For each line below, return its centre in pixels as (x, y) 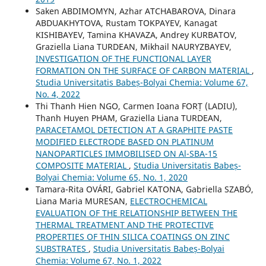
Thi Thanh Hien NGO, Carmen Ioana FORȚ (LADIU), (136, 106)
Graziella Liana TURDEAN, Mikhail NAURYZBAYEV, (133, 46)
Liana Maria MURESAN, (83, 201)
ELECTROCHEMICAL (168, 201)
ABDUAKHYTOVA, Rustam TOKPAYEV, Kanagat (126, 23)
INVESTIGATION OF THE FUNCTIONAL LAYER (123, 58)
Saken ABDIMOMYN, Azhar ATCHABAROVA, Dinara (135, 11)
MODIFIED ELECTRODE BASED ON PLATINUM (124, 141)
